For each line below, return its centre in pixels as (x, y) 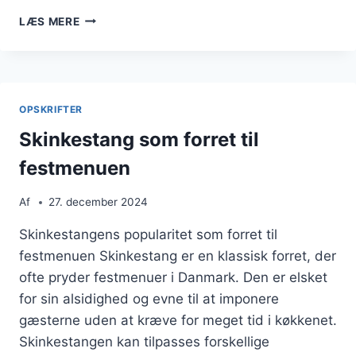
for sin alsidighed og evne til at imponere (149, 299)
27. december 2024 (99, 202)
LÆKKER (103, 84)
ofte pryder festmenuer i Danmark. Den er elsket (173, 277)
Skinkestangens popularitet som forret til (148, 234)
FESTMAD (107, 101)
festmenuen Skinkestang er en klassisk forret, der (178, 256)
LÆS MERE (50, 21)
